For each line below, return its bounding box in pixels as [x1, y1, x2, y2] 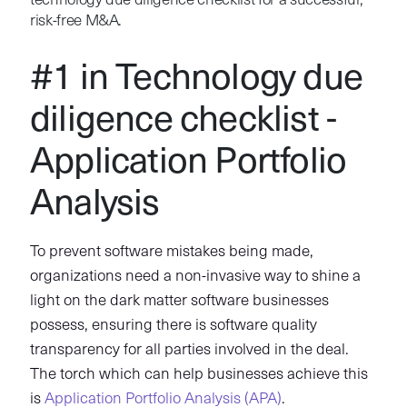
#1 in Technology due [29, 61, 362, 98]
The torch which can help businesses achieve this [29, 366, 368, 382]
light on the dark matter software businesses [29, 293, 329, 309]
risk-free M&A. [29, 13, 123, 29]
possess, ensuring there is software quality [29, 317, 317, 333]
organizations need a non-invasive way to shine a [29, 268, 361, 284]
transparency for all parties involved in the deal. [29, 342, 349, 358]
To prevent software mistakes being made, [29, 243, 313, 260]
